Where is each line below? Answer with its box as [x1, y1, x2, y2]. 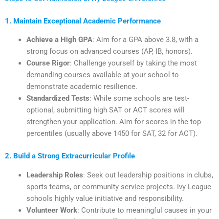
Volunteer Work [26, 205, 77, 215]
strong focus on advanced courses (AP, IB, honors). [26, 47, 193, 56]
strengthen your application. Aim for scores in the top [26, 117, 201, 127]
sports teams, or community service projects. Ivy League [26, 182, 211, 191]
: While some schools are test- [89, 94, 189, 103]
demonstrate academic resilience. [26, 82, 137, 91]
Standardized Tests [26, 94, 89, 103]
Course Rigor [26, 59, 70, 68]
